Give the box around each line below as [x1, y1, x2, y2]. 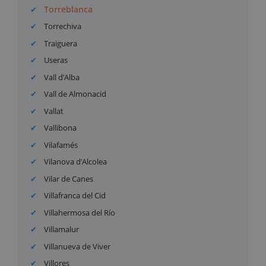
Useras [42, 55, 68, 66]
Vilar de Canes [42, 173, 94, 184]
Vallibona [42, 122, 77, 134]
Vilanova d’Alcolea [42, 156, 107, 167]
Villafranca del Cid [42, 190, 106, 201]
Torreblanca [44, 3, 93, 15]
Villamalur [42, 224, 80, 235]
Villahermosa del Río [42, 207, 116, 218]
